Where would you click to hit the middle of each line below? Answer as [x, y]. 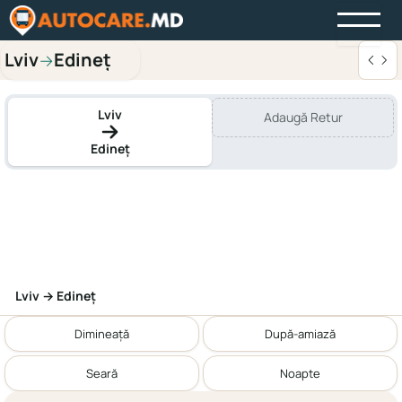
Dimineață [102, 333]
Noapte [300, 373]
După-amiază [300, 333]
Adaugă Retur [303, 117]
